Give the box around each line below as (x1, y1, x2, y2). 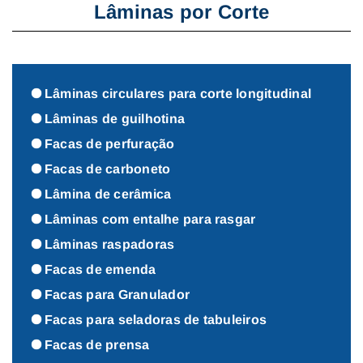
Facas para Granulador (45, 287, 190, 301)
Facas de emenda (45, 262, 156, 276)
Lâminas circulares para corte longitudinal (45, 86, 312, 100)
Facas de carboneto (45, 161, 171, 176)
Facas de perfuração (45, 136, 175, 151)
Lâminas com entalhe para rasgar (45, 211, 256, 226)
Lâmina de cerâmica (45, 186, 172, 201)
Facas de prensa (45, 337, 150, 352)
